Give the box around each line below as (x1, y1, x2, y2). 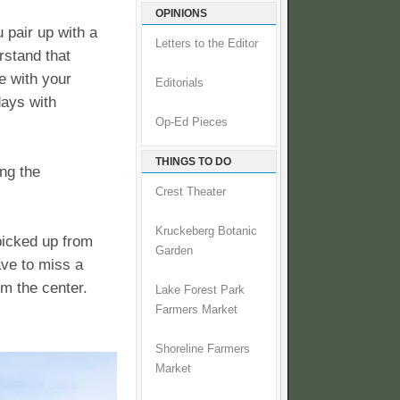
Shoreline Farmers (155, 343, 250, 356)
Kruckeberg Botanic (155, 225, 257, 238)
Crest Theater (155, 186, 226, 199)
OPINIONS (155, 7, 207, 21)
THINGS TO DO (155, 155, 231, 169)
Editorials (155, 77, 204, 90)
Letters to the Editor (155, 37, 258, 51)
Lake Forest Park (155, 284, 245, 297)
